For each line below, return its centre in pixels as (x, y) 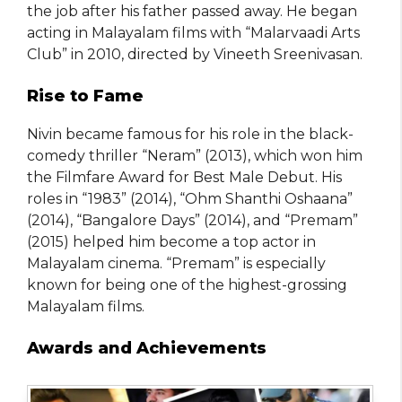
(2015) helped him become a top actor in (171, 242)
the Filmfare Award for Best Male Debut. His (184, 178)
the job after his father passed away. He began (192, 12)
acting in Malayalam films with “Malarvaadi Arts (193, 33)
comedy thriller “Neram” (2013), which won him (195, 156)
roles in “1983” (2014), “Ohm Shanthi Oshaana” (190, 199)
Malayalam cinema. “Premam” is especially (176, 264)
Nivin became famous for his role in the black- (190, 135)
